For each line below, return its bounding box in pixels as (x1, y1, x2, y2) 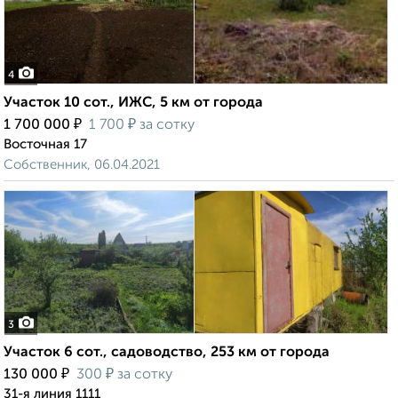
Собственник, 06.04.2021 (4, 158, 160, 172)
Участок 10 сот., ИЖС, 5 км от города (4, 96, 263, 111)
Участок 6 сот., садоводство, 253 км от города (4, 346, 330, 361)
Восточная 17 (4, 138, 87, 152)
